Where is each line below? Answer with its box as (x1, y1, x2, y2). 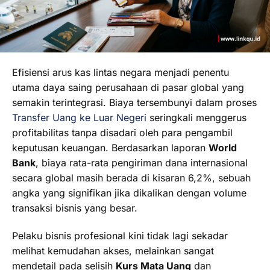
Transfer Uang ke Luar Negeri (12, 111, 146, 124)
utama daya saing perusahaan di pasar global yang (12, 81, 244, 94)
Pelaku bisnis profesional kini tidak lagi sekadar (12, 229, 228, 242)
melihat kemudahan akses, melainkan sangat (12, 244, 214, 257)
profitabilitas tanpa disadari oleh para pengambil (12, 127, 233, 139)
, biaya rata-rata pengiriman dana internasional (36, 157, 248, 169)
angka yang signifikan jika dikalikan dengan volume (12, 187, 246, 199)
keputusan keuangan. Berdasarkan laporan (12, 142, 209, 154)
